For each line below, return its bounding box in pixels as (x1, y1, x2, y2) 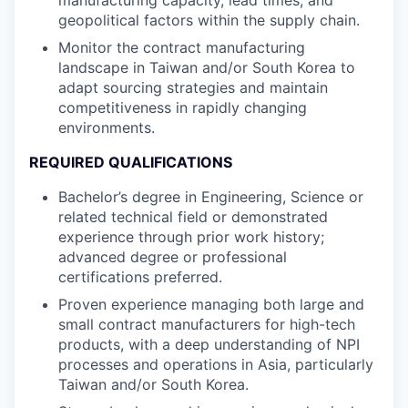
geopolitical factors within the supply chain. (58, 11, 360, 29)
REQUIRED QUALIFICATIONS (29, 153, 232, 171)
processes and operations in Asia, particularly (58, 355, 373, 373)
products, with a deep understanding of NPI (58, 335, 360, 353)
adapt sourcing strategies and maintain (58, 78, 328, 97)
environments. (58, 118, 155, 137)
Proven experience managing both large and (58, 295, 364, 313)
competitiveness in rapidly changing (58, 98, 307, 117)
